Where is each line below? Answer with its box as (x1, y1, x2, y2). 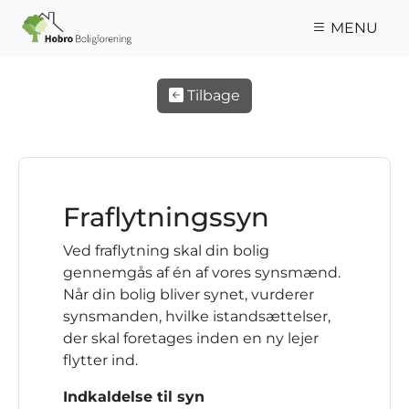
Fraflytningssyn (63, 201, 269, 233)
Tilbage (184, 87, 240, 104)
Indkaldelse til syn (63, 388, 204, 405)
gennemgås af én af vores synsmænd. (63, 264, 341, 281)
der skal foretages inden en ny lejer (63, 330, 319, 347)
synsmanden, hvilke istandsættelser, (63, 308, 330, 325)
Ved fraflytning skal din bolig (63, 242, 269, 259)
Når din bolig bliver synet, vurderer (63, 286, 314, 303)
